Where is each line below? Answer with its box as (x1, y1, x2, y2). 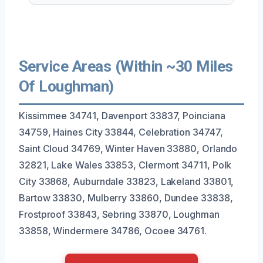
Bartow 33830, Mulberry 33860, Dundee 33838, (19, 191, 233, 204)
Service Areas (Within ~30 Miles (19, 57, 233, 75)
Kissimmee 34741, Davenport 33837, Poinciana (19, 109, 225, 122)
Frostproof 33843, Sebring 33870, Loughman (19, 208, 220, 220)
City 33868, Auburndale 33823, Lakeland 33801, (19, 175, 234, 187)
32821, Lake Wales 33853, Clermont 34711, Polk (19, 159, 232, 171)
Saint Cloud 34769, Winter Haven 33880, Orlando (19, 142, 238, 154)
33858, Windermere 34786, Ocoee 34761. (19, 224, 207, 237)
